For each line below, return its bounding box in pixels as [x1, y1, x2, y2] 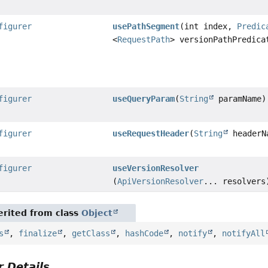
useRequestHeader [112, 128, 190, 138]
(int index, [179, 21, 237, 31]
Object [81, 208, 113, 218]
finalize [19, 228, 57, 238]
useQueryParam [112, 93, 175, 103]
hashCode [125, 228, 164, 238]
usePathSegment [112, 21, 180, 31]
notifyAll [222, 228, 266, 238]
